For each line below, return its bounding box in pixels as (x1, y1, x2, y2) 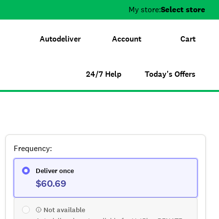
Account (112, 34, 141, 44)
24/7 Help (86, 69, 121, 79)
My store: (129, 4, 161, 15)
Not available (44, 205, 85, 215)
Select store (161, 4, 205, 15)
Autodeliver (40, 34, 81, 44)
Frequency (14, 143, 50, 153)
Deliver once (36, 166, 74, 175)
